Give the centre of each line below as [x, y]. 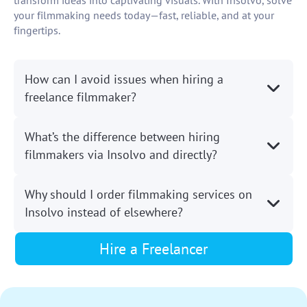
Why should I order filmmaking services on [138, 195]
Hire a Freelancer [153, 249]
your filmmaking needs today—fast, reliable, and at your [144, 15]
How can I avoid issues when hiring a [124, 79]
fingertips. [37, 30]
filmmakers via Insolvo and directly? [121, 155]
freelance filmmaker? [81, 97]
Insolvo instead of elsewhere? [104, 212]
